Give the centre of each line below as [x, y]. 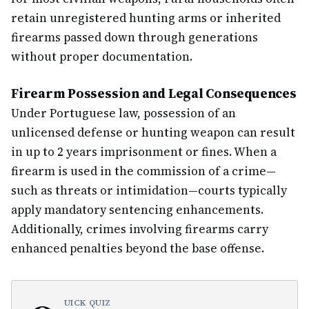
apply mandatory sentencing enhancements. [137, 210]
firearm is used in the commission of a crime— [143, 171]
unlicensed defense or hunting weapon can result [153, 132]
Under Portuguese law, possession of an [123, 113]
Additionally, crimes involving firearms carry [140, 229]
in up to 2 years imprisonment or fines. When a [144, 152]
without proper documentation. [102, 57]
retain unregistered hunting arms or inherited [146, 18]
